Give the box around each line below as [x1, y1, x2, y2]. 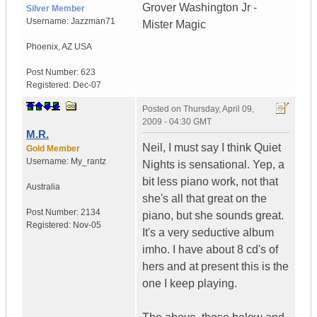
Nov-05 [73, 220, 101, 231]
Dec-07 [73, 80, 101, 91]
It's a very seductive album [142, 226, 274, 239]
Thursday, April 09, [183, 104, 254, 115]
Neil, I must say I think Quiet [142, 142, 281, 154]
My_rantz [71, 156, 106, 167]
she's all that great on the [142, 192, 267, 205]
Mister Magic [142, 18, 206, 31]
